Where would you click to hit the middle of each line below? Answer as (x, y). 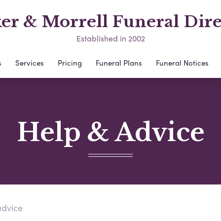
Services (29, 63)
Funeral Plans (119, 63)
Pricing (70, 63)
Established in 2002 (110, 38)
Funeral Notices (182, 63)
